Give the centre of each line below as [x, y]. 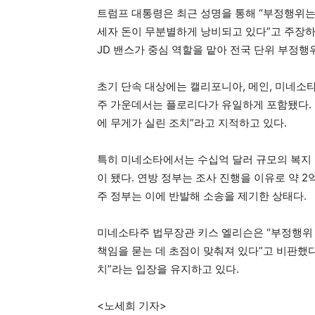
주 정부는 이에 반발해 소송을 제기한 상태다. [202, 196]
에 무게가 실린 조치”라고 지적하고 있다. [192, 123]
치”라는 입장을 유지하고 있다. [168, 269]
